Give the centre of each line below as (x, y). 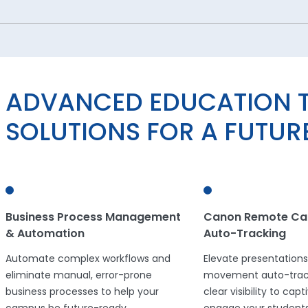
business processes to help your (82, 293)
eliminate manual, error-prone (79, 276)
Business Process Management (93, 218)
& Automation (45, 235)
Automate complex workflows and (88, 260)
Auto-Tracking (244, 235)
